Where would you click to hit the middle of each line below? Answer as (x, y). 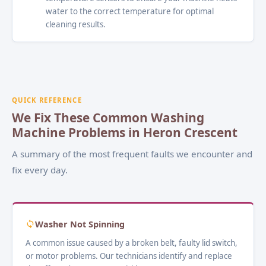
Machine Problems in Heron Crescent (125, 132)
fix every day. (40, 170)
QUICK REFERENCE (47, 100)
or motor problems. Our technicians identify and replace (129, 256)
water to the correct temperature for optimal (130, 11)
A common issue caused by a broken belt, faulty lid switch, (132, 243)
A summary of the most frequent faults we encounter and (132, 153)
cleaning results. (76, 24)
